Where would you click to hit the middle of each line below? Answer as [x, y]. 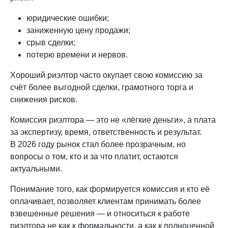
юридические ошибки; [68, 18]
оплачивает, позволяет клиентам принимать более [106, 201]
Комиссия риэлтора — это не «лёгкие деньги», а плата [113, 120]
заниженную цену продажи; [78, 30]
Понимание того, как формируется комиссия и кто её [110, 189]
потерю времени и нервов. [77, 54]
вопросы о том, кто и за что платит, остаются [94, 156]
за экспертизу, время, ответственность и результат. [106, 132]
